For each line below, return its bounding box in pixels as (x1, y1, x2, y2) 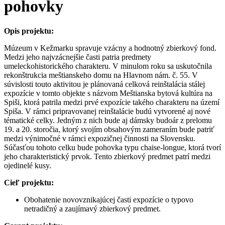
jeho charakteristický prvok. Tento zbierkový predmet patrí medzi (4, 152, 210, 161)
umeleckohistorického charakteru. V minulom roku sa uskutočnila (4, 61, 212, 70)
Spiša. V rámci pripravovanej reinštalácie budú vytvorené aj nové (4, 106, 210, 116)
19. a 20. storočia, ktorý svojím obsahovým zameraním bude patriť (4, 125, 214, 134)
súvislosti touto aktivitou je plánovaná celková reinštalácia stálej (4, 79, 205, 88)
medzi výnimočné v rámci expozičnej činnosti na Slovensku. (4, 134, 195, 143)
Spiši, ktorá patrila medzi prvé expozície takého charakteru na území (4, 97, 219, 106)
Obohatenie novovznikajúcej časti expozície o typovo (24, 195, 193, 204)
